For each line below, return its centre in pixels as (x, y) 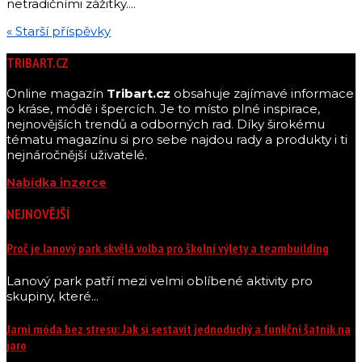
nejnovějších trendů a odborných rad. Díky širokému (166, 124)
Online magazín (57, 94)
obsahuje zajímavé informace (262, 94)
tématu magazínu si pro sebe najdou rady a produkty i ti (177, 140)
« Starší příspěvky (59, 32)
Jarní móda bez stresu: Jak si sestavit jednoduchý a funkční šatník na (179, 329)
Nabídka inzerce (57, 183)
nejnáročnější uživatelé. (77, 155)
